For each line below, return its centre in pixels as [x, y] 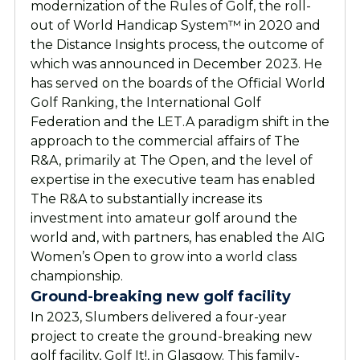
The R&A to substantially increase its [146, 198]
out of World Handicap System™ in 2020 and [175, 25]
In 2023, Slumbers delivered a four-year [158, 317]
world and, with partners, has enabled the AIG [178, 237]
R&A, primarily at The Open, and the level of [171, 160]
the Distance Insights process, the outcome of [177, 44]
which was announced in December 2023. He [176, 63]
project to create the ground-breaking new [171, 336]
